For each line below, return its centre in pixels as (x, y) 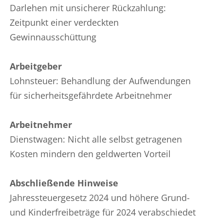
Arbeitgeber (36, 66)
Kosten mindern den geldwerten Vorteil (90, 154)
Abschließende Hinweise (64, 183)
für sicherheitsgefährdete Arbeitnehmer (91, 95)
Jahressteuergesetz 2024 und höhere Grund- (100, 198)
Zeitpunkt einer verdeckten (64, 22)
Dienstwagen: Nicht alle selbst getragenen (96, 139)
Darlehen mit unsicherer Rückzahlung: (88, 8)
